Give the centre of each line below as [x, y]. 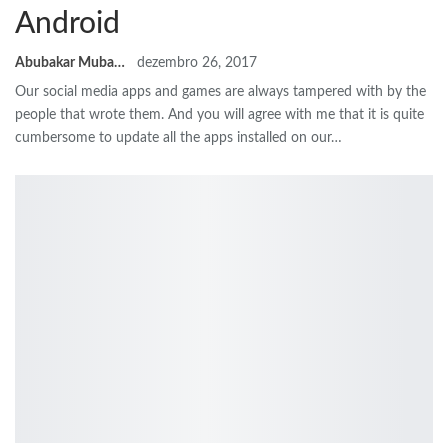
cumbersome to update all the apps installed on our [173, 138]
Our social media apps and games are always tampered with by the [220, 92]
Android [67, 24]
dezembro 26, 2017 [197, 63]
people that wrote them [88, 115]
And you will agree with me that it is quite [296, 115]
